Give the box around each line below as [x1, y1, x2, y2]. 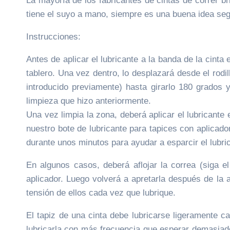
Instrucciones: [26, 31, 81, 42]
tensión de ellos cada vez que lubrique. [26, 187, 176, 198]
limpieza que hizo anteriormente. [26, 95, 151, 106]
